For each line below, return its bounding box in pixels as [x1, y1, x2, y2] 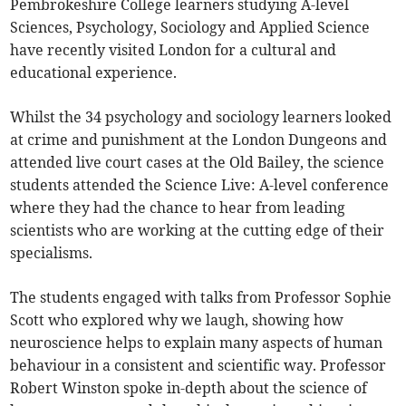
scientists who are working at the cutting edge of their [10, 221, 385, 240]
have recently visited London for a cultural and [10, 41, 337, 60]
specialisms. [10, 244, 93, 263]
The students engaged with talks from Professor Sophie [10, 288, 392, 307]
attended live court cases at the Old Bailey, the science [10, 153, 385, 172]
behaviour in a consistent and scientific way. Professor [10, 356, 387, 375]
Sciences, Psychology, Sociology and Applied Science [10, 18, 371, 37]
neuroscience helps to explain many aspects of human [10, 333, 383, 353]
